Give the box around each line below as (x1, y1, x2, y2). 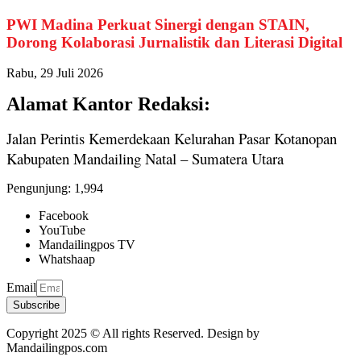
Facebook (39, 209, 89, 223)
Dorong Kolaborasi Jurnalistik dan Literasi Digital (6, 33, 342, 51)
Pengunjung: (6, 181, 71, 196)
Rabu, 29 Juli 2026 (6, 66, 103, 81)
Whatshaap (39, 252, 95, 267)
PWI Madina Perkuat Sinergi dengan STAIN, (6, 15, 309, 33)
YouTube (39, 223, 85, 238)
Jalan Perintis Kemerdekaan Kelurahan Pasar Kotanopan (6, 128, 337, 149)
